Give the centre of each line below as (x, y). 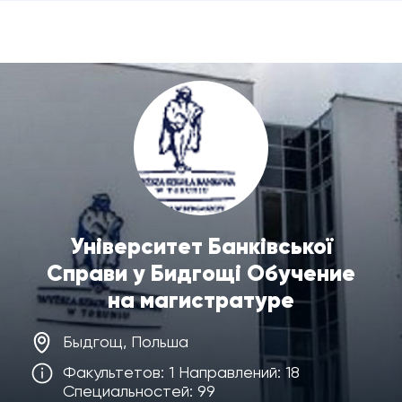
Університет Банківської (201, 246)
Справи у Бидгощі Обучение (201, 273)
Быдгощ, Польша (126, 341)
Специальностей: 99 (139, 391)
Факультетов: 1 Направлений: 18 (181, 372)
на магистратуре (201, 300)
